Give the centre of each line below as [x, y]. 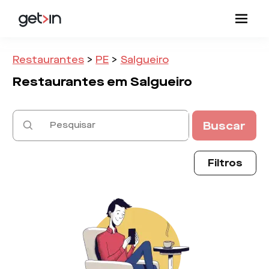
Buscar [224, 125]
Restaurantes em [70, 81]
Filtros [225, 163]
